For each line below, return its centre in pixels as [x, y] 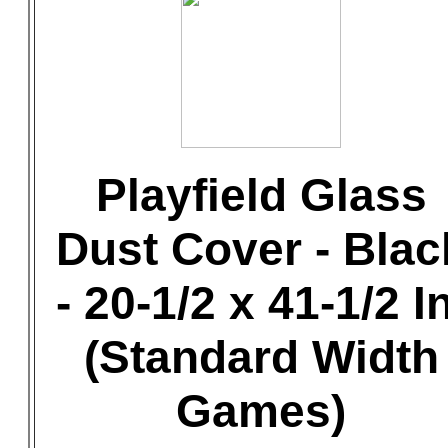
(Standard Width [261, 357]
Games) [261, 411]
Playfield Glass [261, 195]
